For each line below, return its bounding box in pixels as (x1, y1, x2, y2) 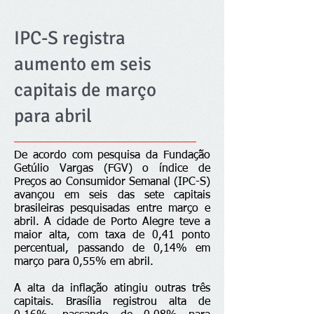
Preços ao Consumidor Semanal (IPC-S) (14, 177, 210, 188)
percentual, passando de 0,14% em (14, 243, 210, 254)
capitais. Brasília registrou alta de (14, 296, 210, 308)
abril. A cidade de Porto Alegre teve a (14, 217, 210, 228)
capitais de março (14, 78, 156, 102)
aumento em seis (14, 53, 151, 76)
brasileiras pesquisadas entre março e (14, 203, 210, 214)
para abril (14, 104, 92, 128)
